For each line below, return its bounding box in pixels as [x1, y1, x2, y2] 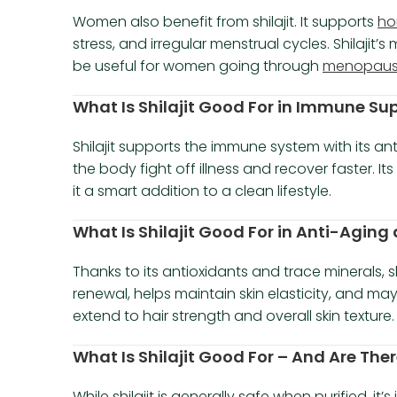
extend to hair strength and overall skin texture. [73, 306, 394, 327]
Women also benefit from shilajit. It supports [73, 12, 378, 33]
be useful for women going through [73, 56, 323, 77]
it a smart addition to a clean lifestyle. [73, 181, 331, 202]
